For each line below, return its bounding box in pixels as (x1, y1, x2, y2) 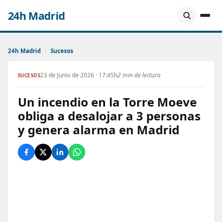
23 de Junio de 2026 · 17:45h (40, 71, 118, 79)
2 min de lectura (117, 71, 161, 79)
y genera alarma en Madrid (18, 121, 179, 138)
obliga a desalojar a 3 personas (18, 108, 201, 124)
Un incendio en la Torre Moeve (18, 94, 197, 110)
